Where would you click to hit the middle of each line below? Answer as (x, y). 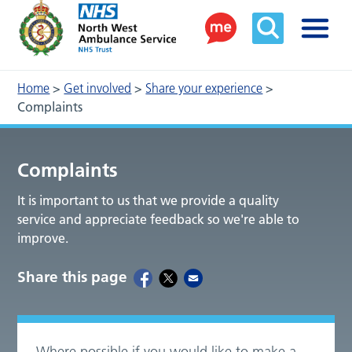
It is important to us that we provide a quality (148, 201)
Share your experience (204, 88)
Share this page (73, 277)
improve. (43, 238)
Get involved (98, 88)
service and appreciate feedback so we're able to (159, 220)
